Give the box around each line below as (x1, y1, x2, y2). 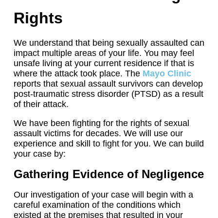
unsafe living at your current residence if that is (14, 58, 194, 69)
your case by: (14, 148, 66, 159)
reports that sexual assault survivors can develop (14, 79, 203, 89)
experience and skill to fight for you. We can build (14, 138, 204, 148)
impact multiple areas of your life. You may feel (14, 48, 194, 58)
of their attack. (14, 99, 69, 109)
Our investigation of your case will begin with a (14, 189, 193, 200)
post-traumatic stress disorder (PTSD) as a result (14, 89, 203, 99)
